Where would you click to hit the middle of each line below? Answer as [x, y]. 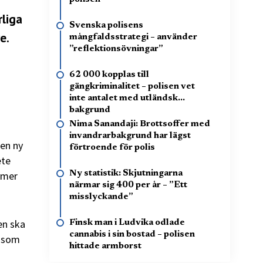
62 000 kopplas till [109, 75]
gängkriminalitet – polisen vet [132, 87]
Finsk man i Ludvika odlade [127, 223]
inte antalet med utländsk [124, 98]
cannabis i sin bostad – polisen [132, 235]
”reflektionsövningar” [116, 49]
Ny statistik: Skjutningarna [126, 173]
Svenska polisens [106, 26]
